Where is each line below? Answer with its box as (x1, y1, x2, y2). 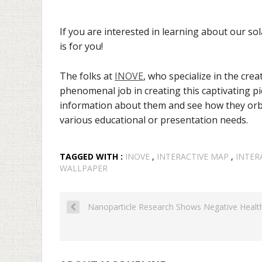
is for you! (60, 40, 103, 53)
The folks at (60, 69, 115, 82)
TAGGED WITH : (60, 150, 125, 162)
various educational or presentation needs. (60, 113, 248, 126)
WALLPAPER (60, 162, 108, 174)
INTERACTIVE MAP (157, 150, 229, 162)
